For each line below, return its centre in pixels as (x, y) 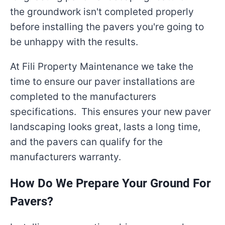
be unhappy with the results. (74, 42)
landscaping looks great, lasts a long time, (105, 127)
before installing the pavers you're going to (107, 27)
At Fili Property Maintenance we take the (102, 67)
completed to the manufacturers (83, 97)
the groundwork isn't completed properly (102, 12)
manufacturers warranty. (66, 157)
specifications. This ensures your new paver (110, 112)
